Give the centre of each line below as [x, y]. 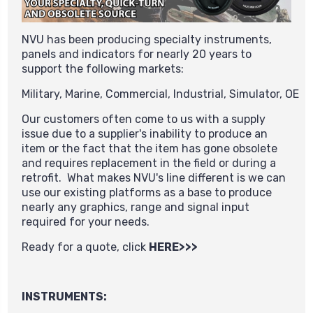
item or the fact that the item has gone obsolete [150, 149]
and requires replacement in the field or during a [149, 163]
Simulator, [257, 94]
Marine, [85, 94]
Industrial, [201, 94]
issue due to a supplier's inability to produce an [145, 134]
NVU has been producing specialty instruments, [147, 40]
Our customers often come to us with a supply [144, 119]
